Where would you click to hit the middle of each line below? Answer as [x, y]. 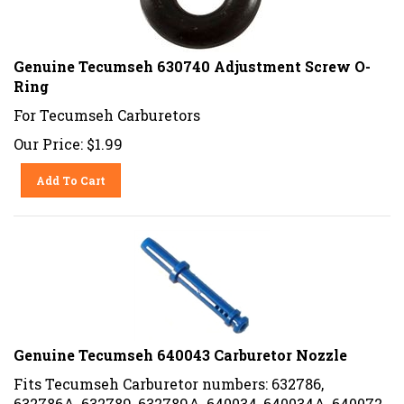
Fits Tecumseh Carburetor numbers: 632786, [169, 377]
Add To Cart [71, 174]
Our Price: [48, 137]
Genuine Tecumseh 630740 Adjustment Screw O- [192, 60]
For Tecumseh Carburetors [107, 108]
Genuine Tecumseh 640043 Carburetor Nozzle [180, 348]
